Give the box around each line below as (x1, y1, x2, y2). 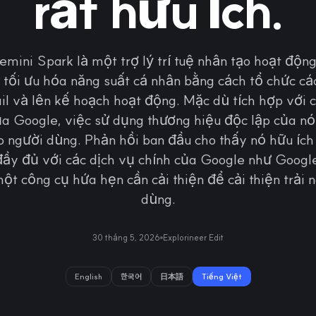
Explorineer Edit (163, 232, 224, 243)
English (74, 272, 102, 281)
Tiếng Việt (201, 272, 242, 281)
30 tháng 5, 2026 (92, 232, 160, 243)
